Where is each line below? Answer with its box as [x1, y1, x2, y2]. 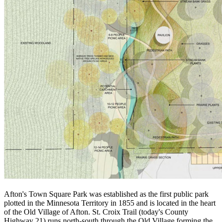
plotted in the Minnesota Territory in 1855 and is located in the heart [4, 198, 216, 207]
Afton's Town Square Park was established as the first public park [4, 189, 209, 198]
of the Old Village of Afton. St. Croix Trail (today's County [4, 207, 188, 216]
